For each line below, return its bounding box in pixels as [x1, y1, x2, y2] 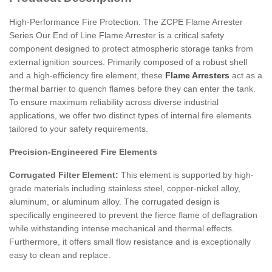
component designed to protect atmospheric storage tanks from [9, 43, 253, 53]
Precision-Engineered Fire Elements [9, 146, 157, 157]
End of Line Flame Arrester [53, 30, 156, 40]
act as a [229, 70, 262, 80]
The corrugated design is [124, 196, 220, 206]
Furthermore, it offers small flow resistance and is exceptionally [9, 236, 251, 246]
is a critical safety [156, 30, 224, 40]
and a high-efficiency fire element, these [9, 70, 165, 80]
